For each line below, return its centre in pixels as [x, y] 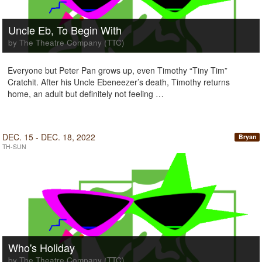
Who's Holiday [42, 247]
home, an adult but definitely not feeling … [86, 94]
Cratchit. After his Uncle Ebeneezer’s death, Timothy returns [119, 82]
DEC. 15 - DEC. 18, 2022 [49, 137]
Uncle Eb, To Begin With [65, 30]
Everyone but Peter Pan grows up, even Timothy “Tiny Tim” [118, 70]
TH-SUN [14, 146]
